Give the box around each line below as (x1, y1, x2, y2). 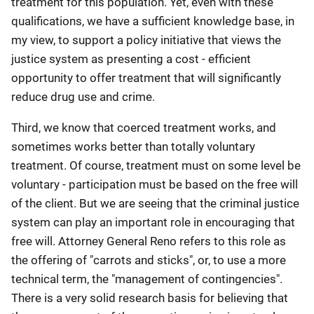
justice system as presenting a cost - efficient (11, 52, 251, 66)
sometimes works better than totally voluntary (11, 139, 255, 153)
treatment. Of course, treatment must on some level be (11, 158, 301, 172)
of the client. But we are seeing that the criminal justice (11, 196, 299, 210)
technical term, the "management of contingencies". (11, 272, 282, 286)
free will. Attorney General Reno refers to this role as (11, 234, 286, 248)
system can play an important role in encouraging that (11, 215, 295, 229)
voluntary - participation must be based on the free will (11, 177, 298, 191)
